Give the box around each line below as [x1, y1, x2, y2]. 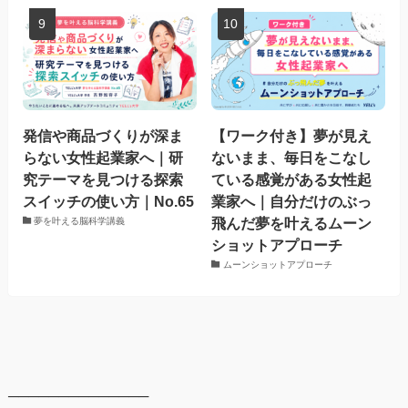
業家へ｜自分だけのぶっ [211, 192, 372, 209]
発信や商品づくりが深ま [22, 127, 183, 144]
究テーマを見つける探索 [22, 170, 183, 188]
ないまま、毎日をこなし [211, 148, 372, 166]
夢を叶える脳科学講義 [34, 215, 126, 226]
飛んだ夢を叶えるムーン [211, 214, 372, 231]
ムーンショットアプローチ [222, 259, 332, 270]
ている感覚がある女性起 [211, 170, 372, 188]
